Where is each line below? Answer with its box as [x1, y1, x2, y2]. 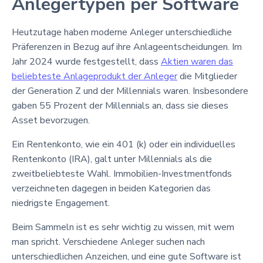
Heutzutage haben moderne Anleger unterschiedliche [12, 25, 232, 39]
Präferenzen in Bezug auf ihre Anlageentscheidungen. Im [12, 40, 242, 53]
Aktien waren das [161, 55, 233, 68]
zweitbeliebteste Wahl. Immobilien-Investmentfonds [12, 167, 232, 180]
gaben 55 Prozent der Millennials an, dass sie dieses [12, 99, 228, 112]
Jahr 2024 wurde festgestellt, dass [12, 55, 161, 68]
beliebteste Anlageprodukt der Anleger [12, 69, 177, 83]
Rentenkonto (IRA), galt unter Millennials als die [12, 152, 212, 166]
